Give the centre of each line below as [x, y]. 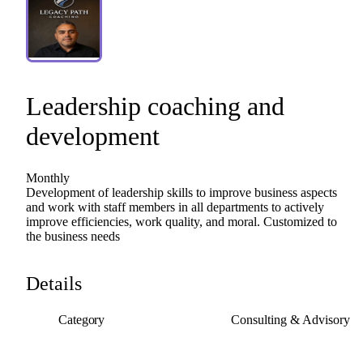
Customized [294, 222]
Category [82, 320]
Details [54, 284]
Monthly [48, 178]
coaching [194, 106]
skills [180, 192]
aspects [319, 192]
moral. [244, 222]
